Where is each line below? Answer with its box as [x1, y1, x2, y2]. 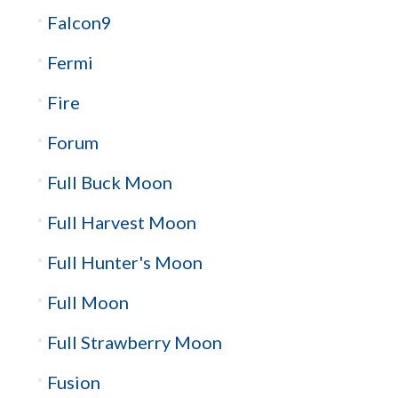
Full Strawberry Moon [46, 331, 222, 354]
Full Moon [46, 291, 129, 314]
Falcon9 [46, 12, 112, 34]
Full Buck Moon [46, 171, 172, 194]
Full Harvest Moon [46, 211, 196, 234]
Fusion [46, 371, 100, 394]
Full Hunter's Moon [46, 251, 203, 274]
